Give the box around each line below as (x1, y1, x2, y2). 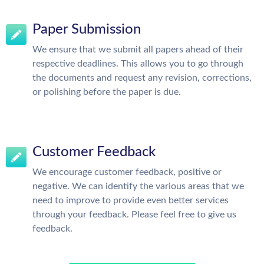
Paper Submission (32, 22, 141, 37)
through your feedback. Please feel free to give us (32, 210, 236, 219)
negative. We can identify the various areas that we (32, 181, 244, 191)
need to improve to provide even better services (32, 196, 229, 205)
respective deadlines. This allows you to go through (32, 59, 243, 68)
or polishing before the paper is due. (32, 87, 181, 97)
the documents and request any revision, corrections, (32, 73, 252, 82)
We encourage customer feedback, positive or (32, 167, 222, 177)
